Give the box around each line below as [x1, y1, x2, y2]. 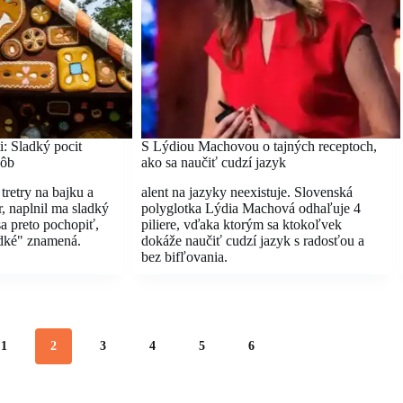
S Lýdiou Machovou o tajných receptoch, [141, 138, 377, 154]
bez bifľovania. [141, 248, 228, 264]
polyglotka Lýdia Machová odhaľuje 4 [141, 200, 361, 216]
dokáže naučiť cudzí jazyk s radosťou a [141, 232, 364, 248]
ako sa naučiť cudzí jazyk [141, 154, 286, 170]
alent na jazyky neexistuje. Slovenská [141, 184, 353, 200]
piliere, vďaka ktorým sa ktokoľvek [141, 216, 342, 232]
